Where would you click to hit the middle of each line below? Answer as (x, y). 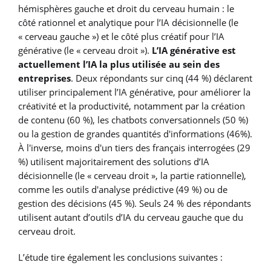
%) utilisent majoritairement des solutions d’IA (114, 161)
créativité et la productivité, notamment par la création (132, 106)
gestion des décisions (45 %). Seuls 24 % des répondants (135, 203)
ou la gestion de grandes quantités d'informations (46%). (135, 133)
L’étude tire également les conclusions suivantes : (120, 257)
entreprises (44, 78)
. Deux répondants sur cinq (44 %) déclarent (162, 78)
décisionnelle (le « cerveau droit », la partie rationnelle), (132, 175)
